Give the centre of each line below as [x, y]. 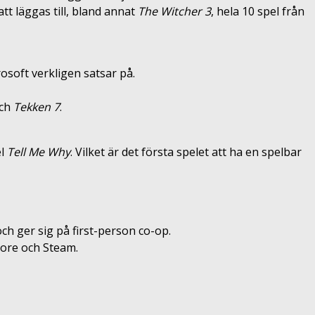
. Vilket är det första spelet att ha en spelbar [186, 152]
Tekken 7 [37, 107]
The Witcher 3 [174, 11]
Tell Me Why [39, 152]
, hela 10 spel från [258, 11]
